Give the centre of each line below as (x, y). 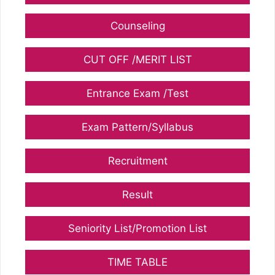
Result (137, 195)
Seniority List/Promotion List (137, 229)
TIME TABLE (137, 262)
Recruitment (137, 161)
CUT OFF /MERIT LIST (137, 60)
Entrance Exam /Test (137, 94)
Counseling (137, 26)
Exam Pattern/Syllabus (137, 127)
